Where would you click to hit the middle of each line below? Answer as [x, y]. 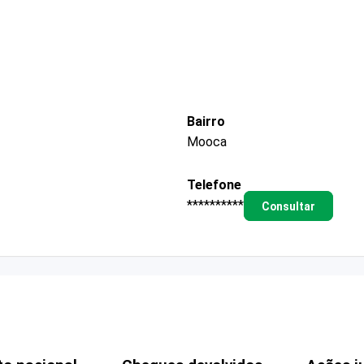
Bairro [206, 121]
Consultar [288, 206]
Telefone [214, 184]
